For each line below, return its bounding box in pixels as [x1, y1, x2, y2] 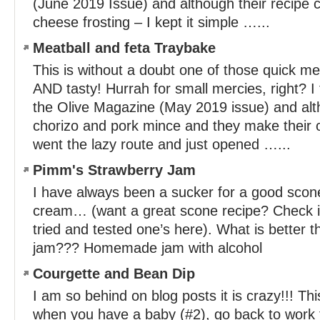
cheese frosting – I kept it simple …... [33, 14, 270, 30]
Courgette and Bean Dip [33, 266, 195, 281]
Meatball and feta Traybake [33, 40, 216, 56]
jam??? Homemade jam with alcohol [33, 240, 262, 256]
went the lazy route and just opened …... [33, 136, 291, 152]
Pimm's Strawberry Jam [33, 162, 196, 178]
